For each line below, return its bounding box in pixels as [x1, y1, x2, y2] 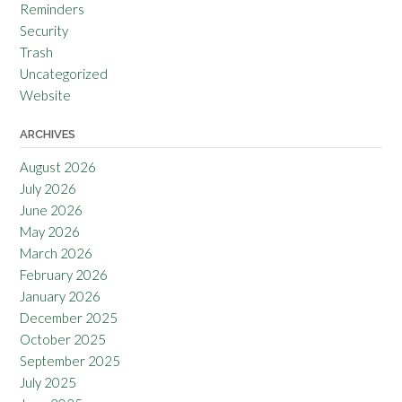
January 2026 [20, 288, 100, 305]
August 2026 [20, 159, 96, 176]
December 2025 [20, 310, 118, 327]
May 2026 [20, 223, 80, 240]
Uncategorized [20, 66, 108, 83]
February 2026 [20, 267, 108, 284]
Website [20, 87, 71, 104]
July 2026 [20, 180, 76, 197]
